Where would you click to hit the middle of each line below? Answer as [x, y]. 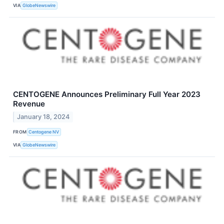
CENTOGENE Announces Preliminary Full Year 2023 [107, 94]
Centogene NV [44, 131]
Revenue [29, 104]
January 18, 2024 [43, 117]
